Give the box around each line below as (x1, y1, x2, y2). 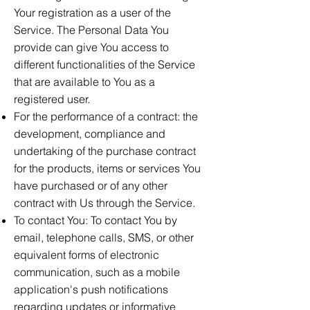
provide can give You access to (14, 40, 169, 54)
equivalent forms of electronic (14, 248, 159, 262)
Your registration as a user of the (14, 6, 171, 19)
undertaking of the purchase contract (14, 144, 196, 158)
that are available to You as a (14, 75, 155, 89)
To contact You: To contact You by (14, 213, 177, 227)
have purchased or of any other (14, 179, 167, 192)
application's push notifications (14, 282, 168, 296)
